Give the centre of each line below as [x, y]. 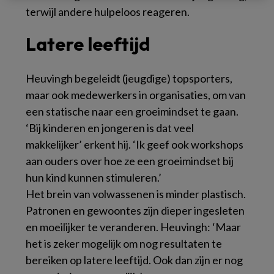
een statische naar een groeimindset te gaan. [132, 112]
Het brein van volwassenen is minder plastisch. [136, 194]
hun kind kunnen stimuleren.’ [94, 178]
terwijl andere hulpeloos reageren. [108, 12]
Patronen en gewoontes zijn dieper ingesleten [135, 211]
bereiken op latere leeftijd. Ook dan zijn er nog [134, 260]
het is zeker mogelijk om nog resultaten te [124, 244]
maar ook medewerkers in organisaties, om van [136, 95]
